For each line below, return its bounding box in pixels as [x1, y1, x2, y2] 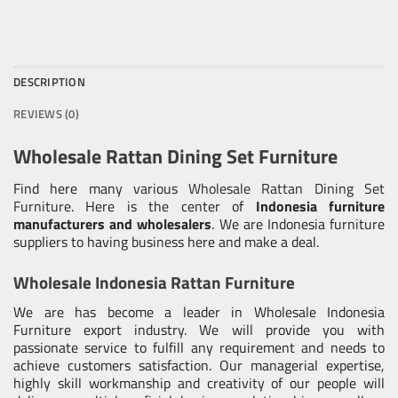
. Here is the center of [71, 195, 244, 218]
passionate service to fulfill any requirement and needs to [13, 336, 385, 358]
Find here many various [13, 178, 189, 200]
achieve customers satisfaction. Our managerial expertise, [13, 354, 385, 376]
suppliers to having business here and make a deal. [13, 231, 319, 253]
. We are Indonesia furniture [211, 213, 386, 235]
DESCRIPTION [13, 72, 85, 91]
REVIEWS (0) [13, 104, 79, 123]
